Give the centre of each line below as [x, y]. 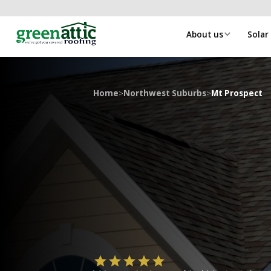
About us [204, 34]
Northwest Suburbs [165, 93]
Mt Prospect [237, 93]
